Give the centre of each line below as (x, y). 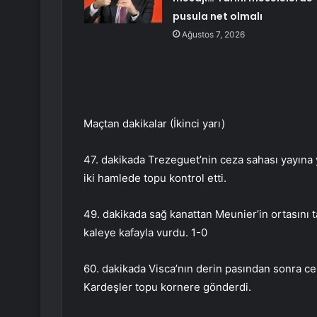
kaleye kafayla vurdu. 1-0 (145, 233)
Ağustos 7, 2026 (213, 35)
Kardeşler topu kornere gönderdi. (167, 287)
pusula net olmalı (217, 17)
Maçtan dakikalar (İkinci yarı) (154, 124)
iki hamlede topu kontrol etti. (155, 178)
